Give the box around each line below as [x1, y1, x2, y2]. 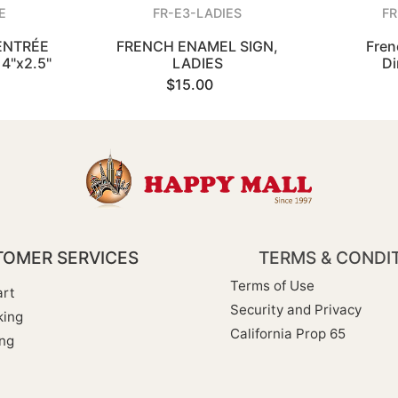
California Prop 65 [230, 325, 346, 343]
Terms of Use [230, 277, 314, 295]
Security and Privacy [230, 301, 362, 319]
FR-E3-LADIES [153, 5, 243, 20]
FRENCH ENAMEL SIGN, [116, 37, 279, 55]
